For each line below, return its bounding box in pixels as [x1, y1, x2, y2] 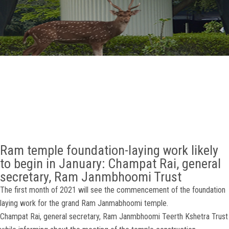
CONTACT [8, 90, 41, 101]
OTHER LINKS [8, 62, 54, 73]
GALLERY [8, 6, 38, 16]
